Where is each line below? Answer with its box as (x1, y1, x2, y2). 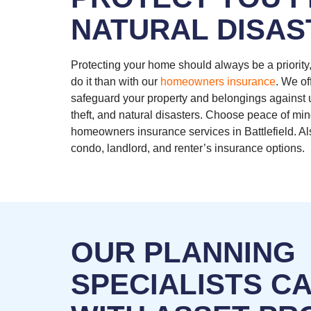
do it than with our (71, 76, 160, 88)
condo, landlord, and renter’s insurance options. (71, 142, 305, 155)
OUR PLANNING (71, 236, 296, 269)
